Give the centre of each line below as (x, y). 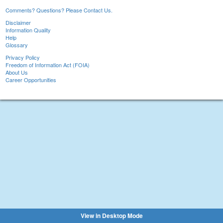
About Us (17, 72)
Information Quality (28, 30)
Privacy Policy (23, 57)
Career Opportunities (31, 80)
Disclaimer (18, 23)
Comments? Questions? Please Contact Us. (59, 10)
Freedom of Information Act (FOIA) (48, 65)
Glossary (17, 45)
